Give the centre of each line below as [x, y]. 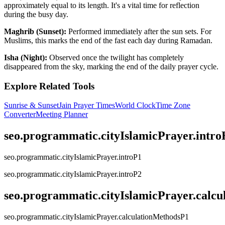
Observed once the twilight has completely [116, 57]
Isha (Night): [26, 57]
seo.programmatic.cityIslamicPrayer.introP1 [73, 157]
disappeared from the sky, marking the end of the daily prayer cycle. [111, 66]
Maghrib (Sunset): [35, 31]
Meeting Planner [62, 115]
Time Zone [173, 105]
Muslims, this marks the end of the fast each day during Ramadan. [108, 40]
